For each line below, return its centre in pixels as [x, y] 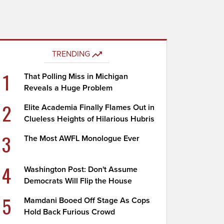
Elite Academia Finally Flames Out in [89, 107]
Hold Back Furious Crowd [70, 212]
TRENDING [71, 54]
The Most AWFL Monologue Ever [82, 138]
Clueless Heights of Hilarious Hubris [89, 119]
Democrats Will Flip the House [78, 181]
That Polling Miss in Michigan [76, 76]
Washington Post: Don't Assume [81, 169]
